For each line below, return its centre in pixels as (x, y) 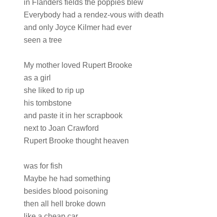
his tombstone (47, 103)
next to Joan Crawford (61, 128)
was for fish (43, 166)
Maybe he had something (67, 178)
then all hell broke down (64, 204)
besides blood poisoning (66, 191)
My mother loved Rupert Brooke (78, 65)
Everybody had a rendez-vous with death (93, 15)
